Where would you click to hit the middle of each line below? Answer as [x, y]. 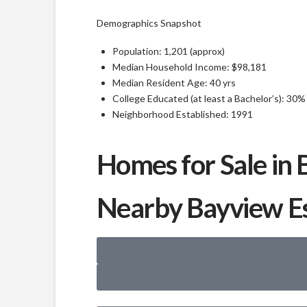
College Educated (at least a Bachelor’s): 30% [209, 99]
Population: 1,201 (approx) [168, 51]
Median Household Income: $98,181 [189, 67]
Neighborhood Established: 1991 [182, 114]
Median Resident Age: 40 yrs [174, 83]
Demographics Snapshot [149, 23]
